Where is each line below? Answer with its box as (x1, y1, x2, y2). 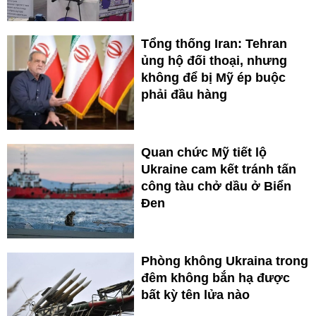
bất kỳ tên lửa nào (141, 288, 250, 303)
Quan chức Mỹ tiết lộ (141, 145, 267, 160)
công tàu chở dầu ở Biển (141, 179, 291, 194)
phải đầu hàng (141, 87, 227, 102)
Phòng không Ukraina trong (141, 254, 308, 269)
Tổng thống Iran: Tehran (141, 37, 287, 51)
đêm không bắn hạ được (141, 271, 290, 286)
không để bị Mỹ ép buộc (141, 71, 286, 85)
